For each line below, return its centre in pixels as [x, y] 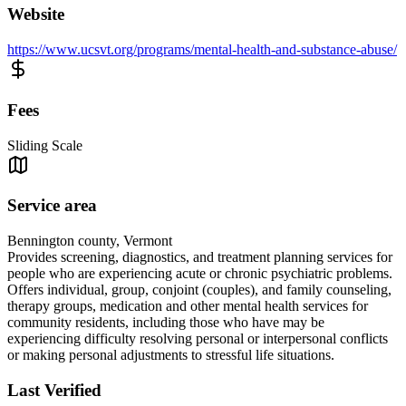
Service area [52, 206]
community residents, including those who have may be [166, 323]
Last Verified [54, 390]
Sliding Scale [45, 145]
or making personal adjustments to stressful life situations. [171, 355]
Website [36, 14]
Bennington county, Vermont [90, 241]
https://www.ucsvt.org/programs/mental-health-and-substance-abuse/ [202, 50]
